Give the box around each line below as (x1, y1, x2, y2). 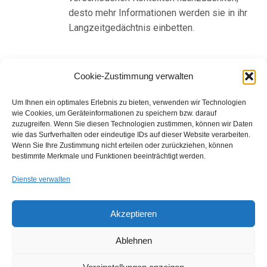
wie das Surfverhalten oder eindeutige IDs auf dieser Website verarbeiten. (12, 131, 250, 139)
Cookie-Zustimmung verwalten (74, 71, 193, 81)
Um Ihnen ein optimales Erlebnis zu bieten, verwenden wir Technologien (12, 98, 246, 107)
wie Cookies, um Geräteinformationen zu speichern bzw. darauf (12, 109, 216, 117)
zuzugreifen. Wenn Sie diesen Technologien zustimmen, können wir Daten (12, 120, 253, 128)
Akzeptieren (110, 208, 157, 219)
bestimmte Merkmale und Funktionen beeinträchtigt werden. (12, 152, 206, 160)
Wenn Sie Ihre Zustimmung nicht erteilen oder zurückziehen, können (12, 141, 233, 150)
